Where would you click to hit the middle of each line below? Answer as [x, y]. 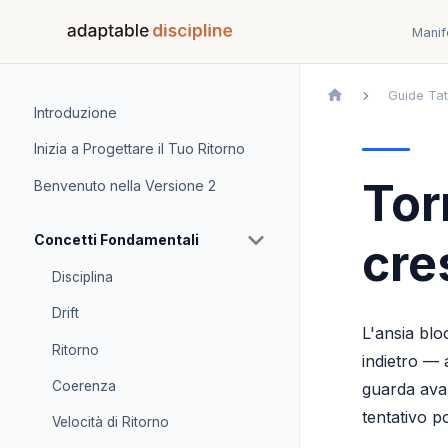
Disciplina [82, 276]
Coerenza [83, 386]
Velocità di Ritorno [110, 422]
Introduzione [75, 112]
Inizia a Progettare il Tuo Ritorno [139, 149]
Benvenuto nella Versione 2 [125, 185]
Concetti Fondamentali [116, 239]
